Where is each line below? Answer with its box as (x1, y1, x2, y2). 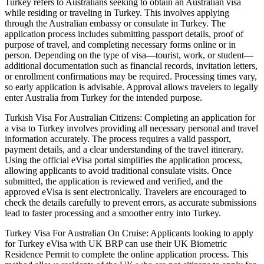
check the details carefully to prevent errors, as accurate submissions (5, 197, 256, 208)
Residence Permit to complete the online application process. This (5, 249, 248, 260)
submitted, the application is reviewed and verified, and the (5, 176, 223, 187)
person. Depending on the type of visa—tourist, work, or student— (5, 50, 253, 61)
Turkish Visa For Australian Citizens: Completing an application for (5, 113, 255, 123)
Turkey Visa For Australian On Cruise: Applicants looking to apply (5, 228, 253, 239)
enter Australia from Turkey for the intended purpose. (5, 93, 202, 103)
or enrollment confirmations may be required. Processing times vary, (5, 71, 257, 82)
